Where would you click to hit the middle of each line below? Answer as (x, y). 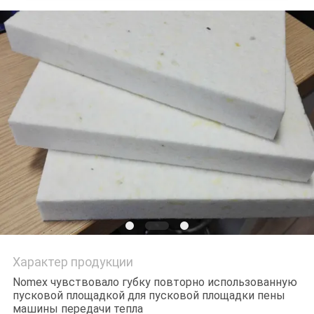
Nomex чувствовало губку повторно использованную (155, 282)
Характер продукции (73, 262)
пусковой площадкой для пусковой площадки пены (149, 296)
